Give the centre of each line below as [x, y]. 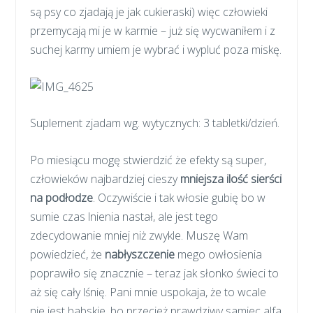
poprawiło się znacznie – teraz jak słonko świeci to [155, 274]
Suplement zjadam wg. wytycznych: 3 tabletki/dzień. [155, 123]
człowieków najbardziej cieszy [105, 179]
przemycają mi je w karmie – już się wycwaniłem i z [153, 31]
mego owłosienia [219, 255]
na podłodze [62, 198]
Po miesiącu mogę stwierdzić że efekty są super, [148, 160]
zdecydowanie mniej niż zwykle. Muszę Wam [139, 236]
